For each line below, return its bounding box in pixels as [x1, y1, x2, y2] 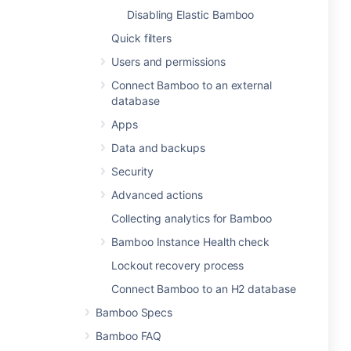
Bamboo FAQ [96, 329, 162, 342]
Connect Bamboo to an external [111, 78, 272, 92]
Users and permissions [111, 55, 226, 68]
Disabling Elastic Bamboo [127, 8, 255, 21]
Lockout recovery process [111, 259, 244, 272]
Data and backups [111, 141, 205, 154]
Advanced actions [111, 188, 203, 201]
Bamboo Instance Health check [111, 235, 270, 248]
